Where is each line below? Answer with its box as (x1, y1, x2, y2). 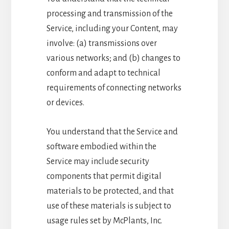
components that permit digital (46, 171, 162, 181)
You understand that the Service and (46, 127, 178, 136)
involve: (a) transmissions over (46, 38, 157, 48)
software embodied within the (46, 142, 156, 151)
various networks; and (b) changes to (46, 53, 180, 63)
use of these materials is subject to (46, 201, 171, 211)
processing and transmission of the (46, 9, 173, 18)
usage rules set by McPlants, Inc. (46, 216, 164, 225)
